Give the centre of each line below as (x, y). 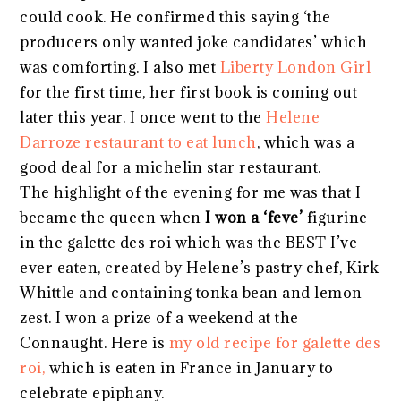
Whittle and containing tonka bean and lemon (191, 292)
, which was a (306, 142)
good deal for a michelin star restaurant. (173, 167)
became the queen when (113, 217)
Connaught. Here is (94, 342)
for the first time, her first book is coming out (189, 92)
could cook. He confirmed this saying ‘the (175, 17)
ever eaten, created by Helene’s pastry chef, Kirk (200, 267)
